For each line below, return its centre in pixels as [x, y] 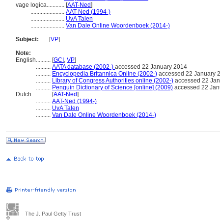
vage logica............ [41, 5]
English [26, 60]
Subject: [27, 39]
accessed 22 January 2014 [151, 67]
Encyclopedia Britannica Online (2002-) [105, 74]
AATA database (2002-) [83, 67]
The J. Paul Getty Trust [53, 214]
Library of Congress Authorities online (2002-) [113, 81]
